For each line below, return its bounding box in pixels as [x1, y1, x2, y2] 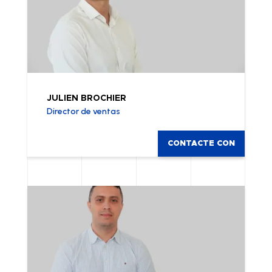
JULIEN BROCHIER [46, 93, 126, 103]
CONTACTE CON [168, 139, 236, 148]
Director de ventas [46, 106, 120, 117]
